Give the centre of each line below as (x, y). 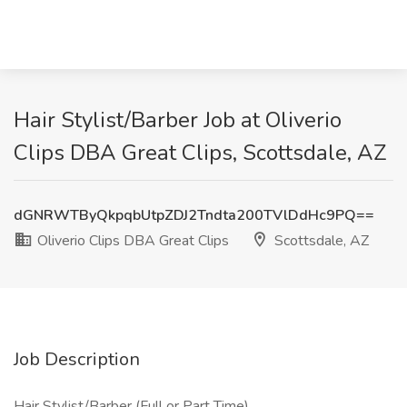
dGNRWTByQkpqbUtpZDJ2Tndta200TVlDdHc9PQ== (194, 215)
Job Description (77, 359)
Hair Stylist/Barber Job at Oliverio (178, 120)
